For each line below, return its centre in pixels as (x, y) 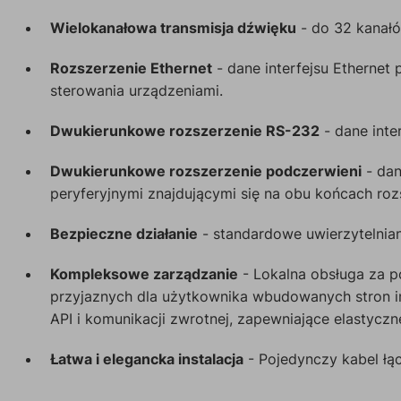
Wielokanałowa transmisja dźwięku (173, 27)
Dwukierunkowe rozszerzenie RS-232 (185, 130)
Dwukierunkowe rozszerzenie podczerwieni (206, 171)
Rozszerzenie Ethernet (131, 68)
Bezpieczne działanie (124, 233)
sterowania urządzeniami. (137, 90)
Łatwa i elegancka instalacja (147, 358)
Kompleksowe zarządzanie (144, 273)
